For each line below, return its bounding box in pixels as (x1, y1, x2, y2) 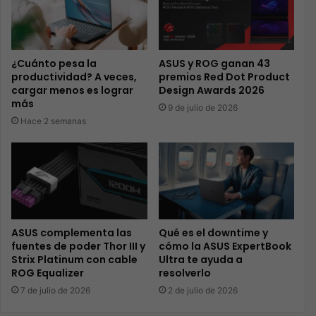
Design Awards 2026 (158, 83, 265, 98)
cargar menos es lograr (11, 83, 133, 98)
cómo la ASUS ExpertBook (158, 238, 291, 253)
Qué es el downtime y (158, 225, 268, 240)
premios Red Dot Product (158, 70, 290, 85)
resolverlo (158, 265, 211, 280)
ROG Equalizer (11, 265, 84, 280)
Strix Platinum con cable (11, 252, 138, 267)
